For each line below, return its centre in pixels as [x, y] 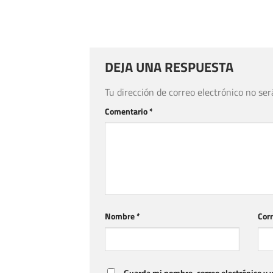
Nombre [121, 216]
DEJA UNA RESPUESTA [171, 67]
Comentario [127, 111]
